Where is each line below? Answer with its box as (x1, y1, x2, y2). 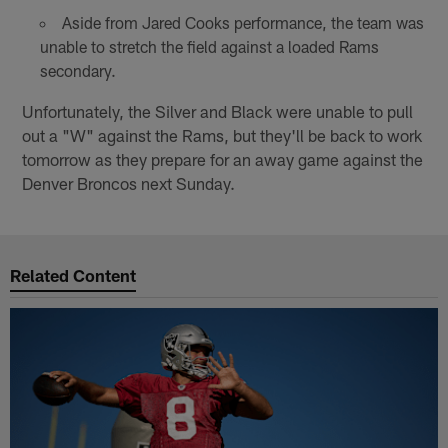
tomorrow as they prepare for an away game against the (22, 149, 424, 170)
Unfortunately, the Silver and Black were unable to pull (22, 101, 414, 122)
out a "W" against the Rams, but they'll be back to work (22, 125, 423, 146)
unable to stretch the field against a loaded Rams (39, 37, 379, 57)
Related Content (10, 264, 137, 285)
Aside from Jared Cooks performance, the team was (61, 13, 424, 33)
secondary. (39, 61, 116, 81)
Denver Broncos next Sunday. (22, 173, 236, 194)
